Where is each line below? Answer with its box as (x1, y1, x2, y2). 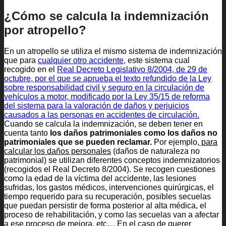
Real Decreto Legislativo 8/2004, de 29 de (57, 65, 207, 74)
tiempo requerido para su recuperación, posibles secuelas (4, 192, 211, 201)
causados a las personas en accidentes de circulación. (4, 110, 199, 120)
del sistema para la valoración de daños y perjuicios (4, 101, 189, 110)
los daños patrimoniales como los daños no (50, 129, 217, 138)
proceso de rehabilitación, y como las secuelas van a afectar (4, 210, 219, 219)
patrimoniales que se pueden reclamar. (4, 138, 154, 147)
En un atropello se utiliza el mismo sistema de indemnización (4, 47, 222, 56)
